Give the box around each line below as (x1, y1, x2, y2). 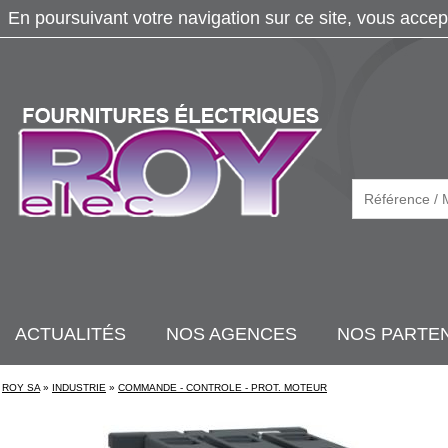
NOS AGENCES (166, 324, 297, 344)
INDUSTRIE (52, 382, 106, 393)
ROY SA (2, 382, 40, 393)
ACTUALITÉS (15, 324, 126, 344)
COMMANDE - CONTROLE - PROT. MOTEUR (118, 382, 327, 393)
